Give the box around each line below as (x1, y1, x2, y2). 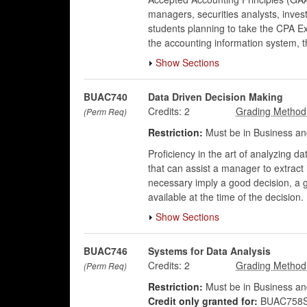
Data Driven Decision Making (147, 90, 283, 103)
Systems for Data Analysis (147, 244, 271, 258)
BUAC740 (84, 90, 127, 103)
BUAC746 (84, 244, 127, 258)
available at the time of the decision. (147, 190, 304, 204)
